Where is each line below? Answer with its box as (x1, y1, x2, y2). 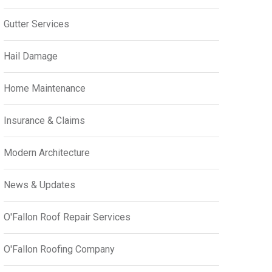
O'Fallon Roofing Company (4, 243, 115, 255)
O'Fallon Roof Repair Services (4, 211, 131, 223)
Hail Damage (4, 50, 58, 62)
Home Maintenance (4, 83, 86, 94)
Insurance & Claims (4, 115, 85, 126)
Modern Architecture (4, 147, 90, 158)
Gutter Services (4, 18, 69, 30)
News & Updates (4, 179, 75, 191)
